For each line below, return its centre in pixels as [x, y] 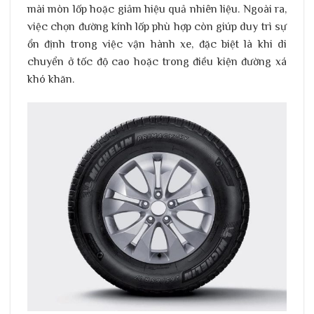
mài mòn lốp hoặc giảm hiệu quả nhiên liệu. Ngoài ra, [157, 9]
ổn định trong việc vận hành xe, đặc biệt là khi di [157, 44]
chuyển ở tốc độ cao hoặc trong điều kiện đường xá [157, 61]
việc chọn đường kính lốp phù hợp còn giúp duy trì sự [157, 26]
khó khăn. [51, 79]
